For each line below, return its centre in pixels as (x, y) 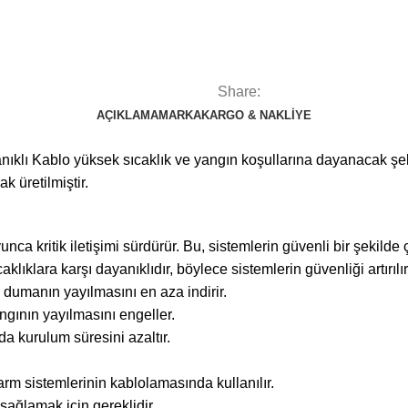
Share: (239, 92)
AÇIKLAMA (127, 115)
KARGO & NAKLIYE (256, 115)
